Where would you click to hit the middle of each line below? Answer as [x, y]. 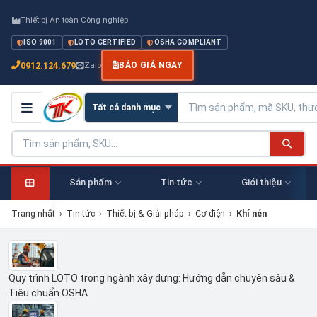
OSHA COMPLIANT [188, 42]
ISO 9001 [40, 42]
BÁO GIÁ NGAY [151, 65]
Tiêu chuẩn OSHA [48, 293]
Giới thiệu [261, 182]
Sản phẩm [90, 182]
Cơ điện [210, 213]
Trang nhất [33, 213]
